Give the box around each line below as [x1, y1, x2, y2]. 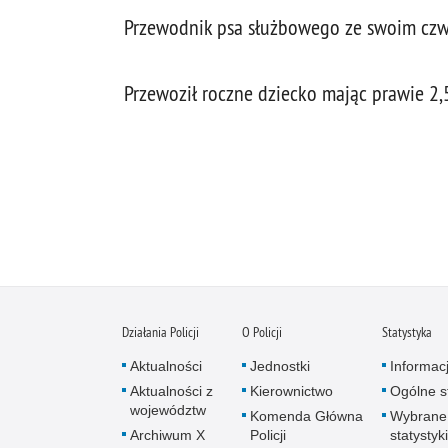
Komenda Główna [250, 408, 363, 424]
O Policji [242, 323, 282, 341]
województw [130, 402, 206, 418]
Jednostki [250, 358, 310, 374]
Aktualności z [130, 383, 213, 399]
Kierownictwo [250, 383, 333, 399]
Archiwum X [130, 427, 205, 443]
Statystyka [382, 323, 432, 341]
